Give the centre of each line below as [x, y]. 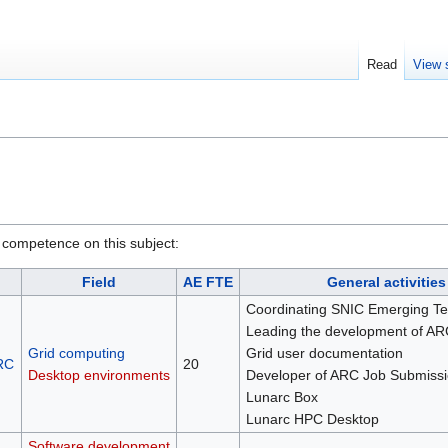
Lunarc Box [281, 397]
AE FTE [208, 282]
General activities [386, 282]
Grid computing [76, 353]
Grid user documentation [324, 353]
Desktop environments [98, 375]
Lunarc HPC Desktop [312, 419]
